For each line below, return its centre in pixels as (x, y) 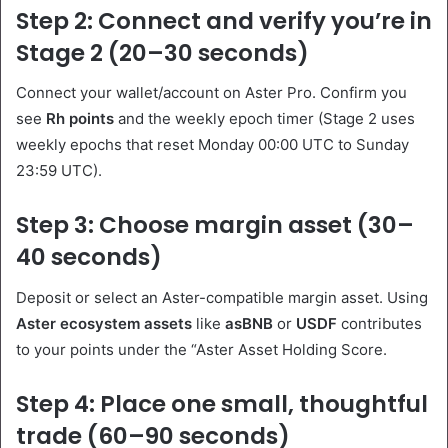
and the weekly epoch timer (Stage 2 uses (264, 119)
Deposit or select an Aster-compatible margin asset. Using (222, 297)
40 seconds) (89, 257)
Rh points (80, 119)
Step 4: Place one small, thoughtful (222, 403)
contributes (379, 323)
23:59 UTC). (59, 171)
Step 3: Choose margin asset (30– (215, 225)
